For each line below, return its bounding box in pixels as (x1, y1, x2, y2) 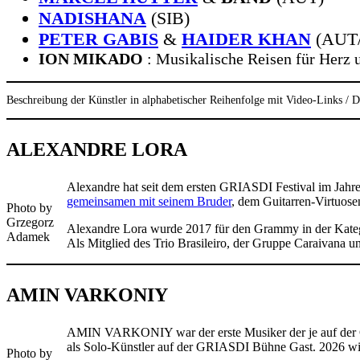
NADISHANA (39, 8, 146, 29)
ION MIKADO (39, 50, 143, 68)
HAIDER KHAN (182, 29, 311, 50)
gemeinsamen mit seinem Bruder (67, 194, 231, 209)
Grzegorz (6, 215, 54, 230)
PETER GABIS (39, 29, 158, 50)
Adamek (6, 230, 50, 244)
